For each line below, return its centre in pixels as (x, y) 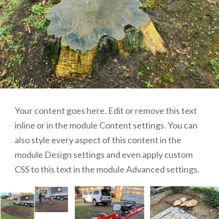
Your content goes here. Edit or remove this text (106, 111)
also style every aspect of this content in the (98, 140)
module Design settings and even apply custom (104, 155)
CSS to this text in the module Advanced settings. (107, 169)
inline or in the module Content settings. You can (106, 125)
